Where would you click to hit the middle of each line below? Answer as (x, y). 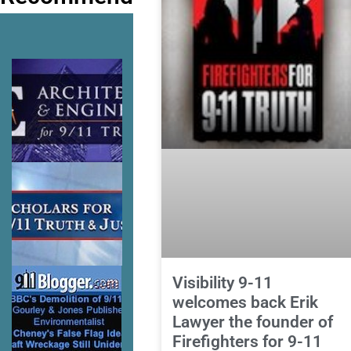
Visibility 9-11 (222, 283)
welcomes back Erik (245, 303)
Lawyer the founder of (252, 322)
